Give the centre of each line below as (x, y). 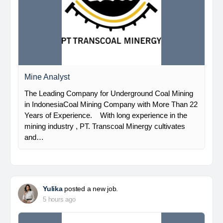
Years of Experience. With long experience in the (106, 115)
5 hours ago (59, 199)
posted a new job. (90, 189)
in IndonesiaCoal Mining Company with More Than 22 (111, 104)
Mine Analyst (47, 77)
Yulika (53, 189)
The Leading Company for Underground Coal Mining (109, 93)
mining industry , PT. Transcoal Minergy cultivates (105, 126)
